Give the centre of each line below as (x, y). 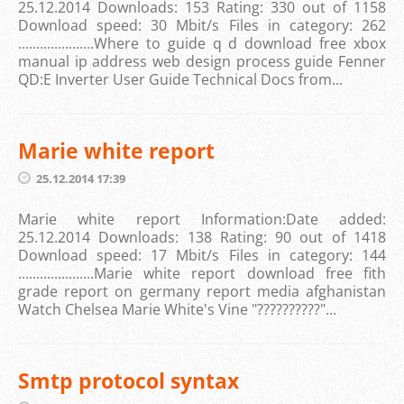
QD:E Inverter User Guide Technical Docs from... (180, 79)
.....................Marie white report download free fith (202, 273)
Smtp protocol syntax (129, 381)
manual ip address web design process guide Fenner (202, 61)
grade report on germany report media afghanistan (202, 291)
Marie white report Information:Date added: (202, 219)
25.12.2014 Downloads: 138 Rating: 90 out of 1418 (202, 237)
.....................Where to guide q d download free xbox (202, 43)
